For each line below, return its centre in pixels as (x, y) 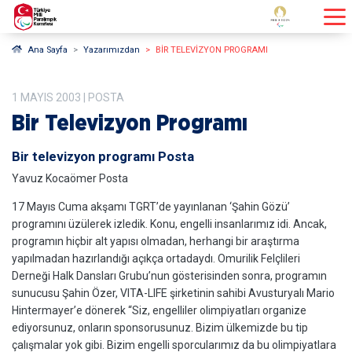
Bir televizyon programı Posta (103, 156)
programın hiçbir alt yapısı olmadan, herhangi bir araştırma (156, 241)
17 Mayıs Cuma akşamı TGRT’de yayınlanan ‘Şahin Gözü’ (151, 207)
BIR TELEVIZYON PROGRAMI (211, 50)
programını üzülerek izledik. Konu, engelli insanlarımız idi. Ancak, (169, 224)
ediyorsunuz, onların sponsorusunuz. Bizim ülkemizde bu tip (160, 328)
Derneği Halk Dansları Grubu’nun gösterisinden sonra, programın (169, 276)
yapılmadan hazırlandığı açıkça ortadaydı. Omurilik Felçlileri (156, 258)
